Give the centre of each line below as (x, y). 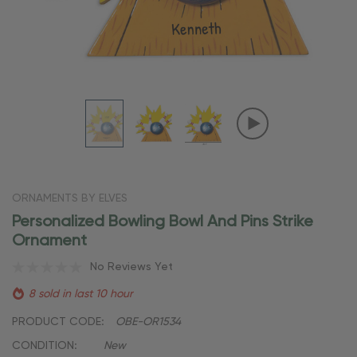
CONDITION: (44, 345)
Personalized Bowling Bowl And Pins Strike (163, 222)
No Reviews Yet (131, 267)
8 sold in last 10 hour (81, 294)
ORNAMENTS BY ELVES (70, 198)
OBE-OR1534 (148, 322)
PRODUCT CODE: (58, 322)
